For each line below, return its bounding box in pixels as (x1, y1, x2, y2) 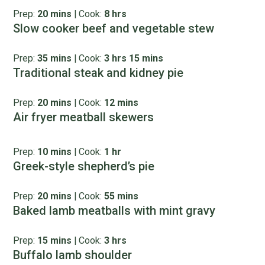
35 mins (37, 53, 72, 64)
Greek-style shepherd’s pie (13, 159, 155, 173)
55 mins (104, 190, 139, 202)
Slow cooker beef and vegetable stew (13, 21, 215, 35)
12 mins (104, 97, 139, 108)
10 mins (37, 146, 72, 157)
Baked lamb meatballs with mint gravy (13, 203, 216, 218)
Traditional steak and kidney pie (13, 66, 184, 80)
